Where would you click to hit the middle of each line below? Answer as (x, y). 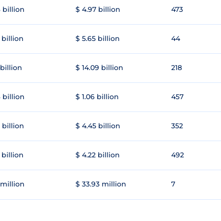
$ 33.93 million (101, 184)
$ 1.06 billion (97, 97)
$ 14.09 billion (99, 68)
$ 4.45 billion (98, 126)
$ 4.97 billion (98, 10)
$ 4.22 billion (98, 155)
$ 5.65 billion (98, 39)
